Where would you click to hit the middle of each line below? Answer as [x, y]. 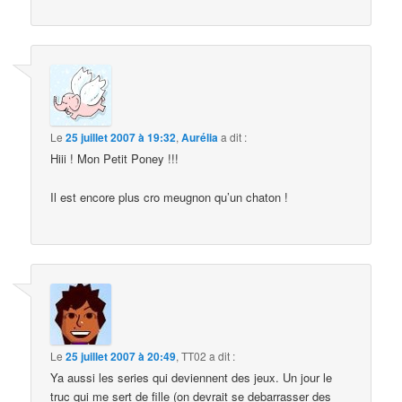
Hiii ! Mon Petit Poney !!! [115, 159]
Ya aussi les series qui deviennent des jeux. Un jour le [192, 377]
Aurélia [200, 138]
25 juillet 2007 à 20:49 [121, 356]
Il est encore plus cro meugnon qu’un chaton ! [170, 197]
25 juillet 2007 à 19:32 [121, 138]
